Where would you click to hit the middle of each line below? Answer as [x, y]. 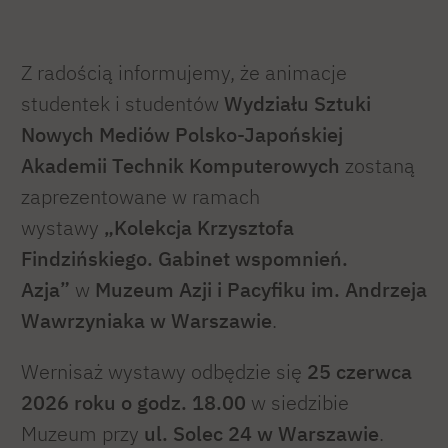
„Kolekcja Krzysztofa [199, 228]
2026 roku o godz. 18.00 [133, 402]
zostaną [377, 166]
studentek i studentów [122, 104]
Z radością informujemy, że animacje [184, 73]
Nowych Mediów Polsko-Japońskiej [182, 135]
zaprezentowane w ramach [140, 197]
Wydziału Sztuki [297, 104]
